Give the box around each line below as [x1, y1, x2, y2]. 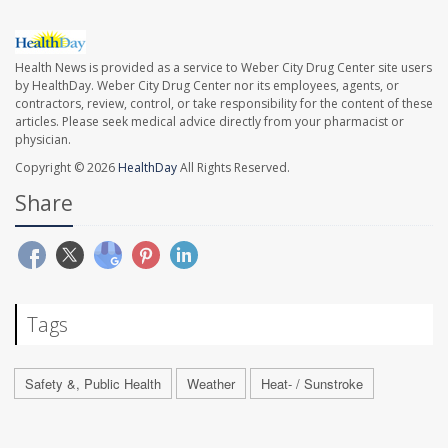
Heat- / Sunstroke [261, 373, 363, 393]
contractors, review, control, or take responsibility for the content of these [15, 94, 433, 112]
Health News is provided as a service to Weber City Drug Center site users [15, 58, 432, 76]
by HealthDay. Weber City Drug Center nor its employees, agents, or [15, 76, 399, 94]
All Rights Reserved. [177, 158, 290, 176]
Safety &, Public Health [25, 373, 161, 393]
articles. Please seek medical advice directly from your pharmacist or [15, 112, 404, 130]
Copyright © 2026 [15, 158, 118, 176]
